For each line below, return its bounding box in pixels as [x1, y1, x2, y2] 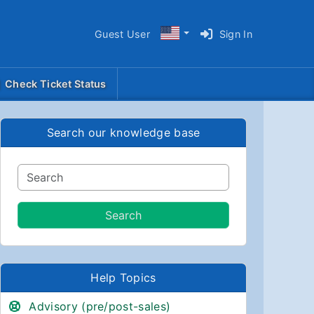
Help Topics [90, 270, 156, 285]
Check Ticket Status [5, 78, 107, 90]
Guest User [94, 27, 151, 40]
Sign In [219, 27, 252, 40]
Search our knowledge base [46, 125, 200, 139]
